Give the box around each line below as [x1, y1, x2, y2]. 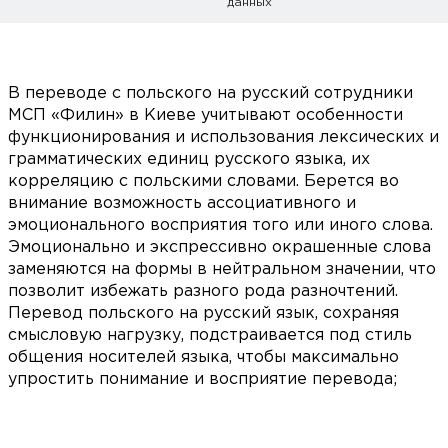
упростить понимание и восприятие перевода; [8, 372, 397, 388]
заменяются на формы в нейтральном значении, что [8, 262, 436, 278]
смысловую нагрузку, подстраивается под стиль [8, 328, 412, 344]
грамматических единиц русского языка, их [8, 152, 370, 168]
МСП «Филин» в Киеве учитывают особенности [8, 108, 403, 124]
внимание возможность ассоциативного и [8, 196, 356, 212]
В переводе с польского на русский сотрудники [8, 86, 413, 102]
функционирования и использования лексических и [8, 130, 439, 146]
